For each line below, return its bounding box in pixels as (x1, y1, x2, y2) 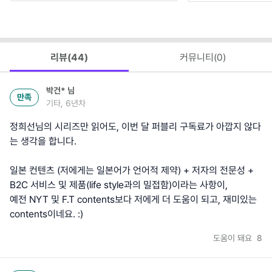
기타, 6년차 (46, 98, 86, 109)
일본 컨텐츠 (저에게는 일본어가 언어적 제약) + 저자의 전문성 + (10, 165, 254, 177)
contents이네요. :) (10, 208, 83, 220)
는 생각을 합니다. (10, 135, 76, 148)
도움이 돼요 (213, 233, 254, 243)
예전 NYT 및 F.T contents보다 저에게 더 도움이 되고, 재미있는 (10, 194, 257, 206)
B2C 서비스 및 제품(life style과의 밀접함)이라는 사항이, (10, 179, 228, 191)
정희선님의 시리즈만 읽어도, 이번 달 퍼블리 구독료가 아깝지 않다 (10, 121, 261, 133)
